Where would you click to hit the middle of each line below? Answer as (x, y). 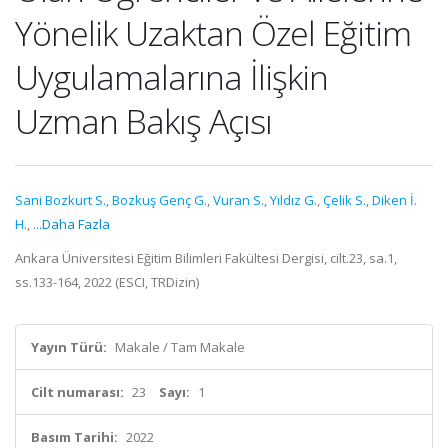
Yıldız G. (293, 200)
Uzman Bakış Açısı (143, 121)
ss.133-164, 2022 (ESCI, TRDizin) (107, 282)
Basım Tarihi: (74, 437)
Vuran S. (238, 200)
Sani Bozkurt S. (60, 200)
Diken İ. (394, 200)
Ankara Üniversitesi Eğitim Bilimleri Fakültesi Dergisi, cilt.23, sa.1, (206, 258)
